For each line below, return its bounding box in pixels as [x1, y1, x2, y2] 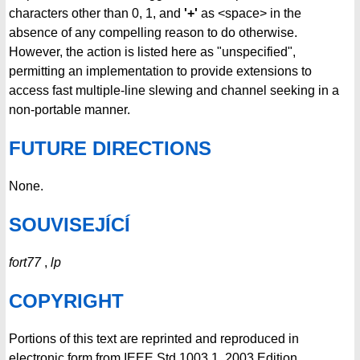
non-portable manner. [9, 103, 130, 117]
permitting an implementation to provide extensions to [9, 64, 312, 79]
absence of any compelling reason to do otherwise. [9, 26, 297, 40]
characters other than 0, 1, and [9, 6, 184, 21]
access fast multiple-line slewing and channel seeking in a [9, 84, 339, 98]
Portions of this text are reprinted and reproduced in [9, 331, 299, 346]
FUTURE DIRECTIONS [9, 137, 211, 160]
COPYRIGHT [9, 289, 124, 312]
